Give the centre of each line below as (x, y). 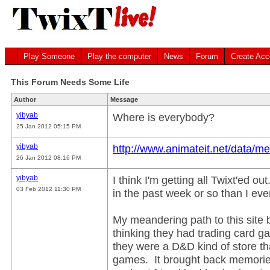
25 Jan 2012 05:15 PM (49, 126)
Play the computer (119, 56)
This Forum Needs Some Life (70, 82)
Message (124, 99)
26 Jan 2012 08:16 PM (49, 158)
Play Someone (49, 56)
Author (25, 99)
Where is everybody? (164, 117)
